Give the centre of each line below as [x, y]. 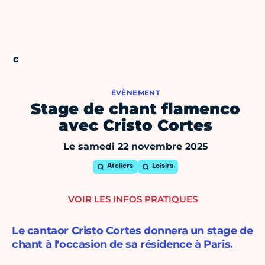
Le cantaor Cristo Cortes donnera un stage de [132, 231]
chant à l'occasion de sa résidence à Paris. [122, 245]
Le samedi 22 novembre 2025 [135, 147]
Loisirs [163, 167]
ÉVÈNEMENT [135, 93]
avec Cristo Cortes [135, 126]
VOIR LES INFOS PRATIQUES [132, 199]
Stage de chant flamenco [135, 109]
